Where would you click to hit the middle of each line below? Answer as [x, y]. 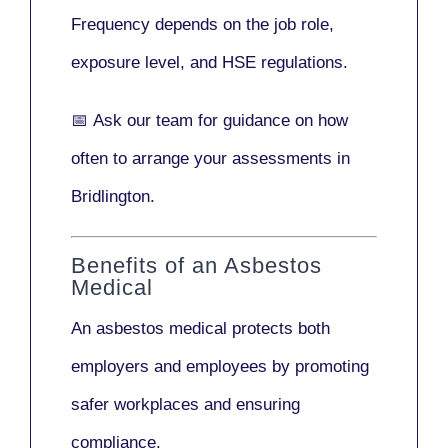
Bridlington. [113, 197]
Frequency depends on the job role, [202, 25]
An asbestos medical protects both [200, 328]
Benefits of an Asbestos [196, 265]
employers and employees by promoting [220, 366]
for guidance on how [270, 121]
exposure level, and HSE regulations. [209, 63]
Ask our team [143, 121]
